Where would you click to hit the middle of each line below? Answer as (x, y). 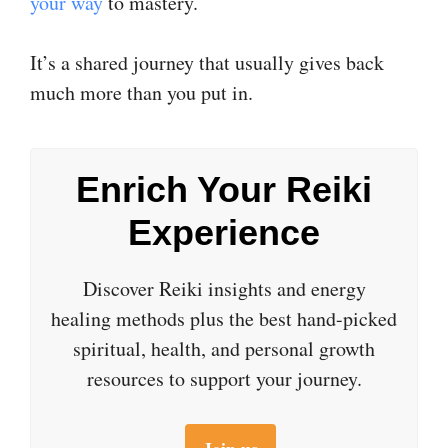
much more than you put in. (141, 92)
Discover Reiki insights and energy (224, 289)
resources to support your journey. (224, 379)
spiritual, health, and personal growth (224, 349)
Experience (224, 233)
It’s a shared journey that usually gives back (207, 62)
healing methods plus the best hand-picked (224, 319)
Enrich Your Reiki (224, 190)
